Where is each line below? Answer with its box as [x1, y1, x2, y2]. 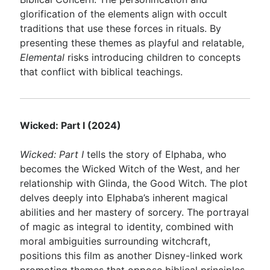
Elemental [20, 51, 65, 63]
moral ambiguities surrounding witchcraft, [20, 235, 211, 247]
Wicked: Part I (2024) [20, 119, 122, 131]
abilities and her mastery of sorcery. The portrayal [20, 206, 250, 218]
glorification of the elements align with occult [20, 8, 228, 20]
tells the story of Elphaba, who [84, 148, 227, 160]
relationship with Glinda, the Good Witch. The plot [20, 177, 248, 189]
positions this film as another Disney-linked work [20, 250, 243, 262]
